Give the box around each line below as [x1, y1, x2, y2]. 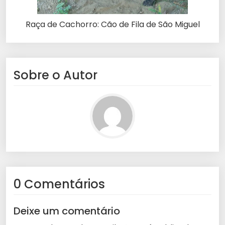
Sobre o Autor [14, 66, 97, 83]
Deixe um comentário [14, 203, 120, 218]
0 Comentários [14, 175, 105, 192]
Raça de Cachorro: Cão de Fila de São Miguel [25, 18, 200, 30]
